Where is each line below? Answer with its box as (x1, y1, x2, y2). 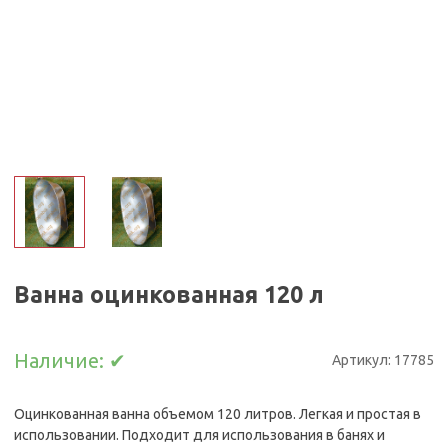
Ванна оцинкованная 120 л (14, 280, 325, 307)
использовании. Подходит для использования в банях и (14, 426, 386, 443)
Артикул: (331, 352, 394, 369)
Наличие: (14, 348, 110, 372)
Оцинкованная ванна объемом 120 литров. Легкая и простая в (14, 405, 422, 422)
